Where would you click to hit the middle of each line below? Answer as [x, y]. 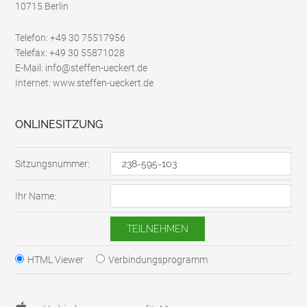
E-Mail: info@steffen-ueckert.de [82, 68]
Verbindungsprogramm [158, 260]
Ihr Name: [36, 196]
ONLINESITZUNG [59, 125]
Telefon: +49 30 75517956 [71, 38]
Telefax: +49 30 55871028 [70, 53]
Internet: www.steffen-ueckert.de [85, 83]
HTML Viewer [57, 260]
